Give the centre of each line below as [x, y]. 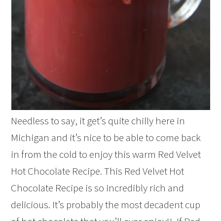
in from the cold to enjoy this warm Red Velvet [106, 154]
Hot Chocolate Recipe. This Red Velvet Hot [98, 171]
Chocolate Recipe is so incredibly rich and [98, 188]
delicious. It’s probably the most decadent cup [106, 204]
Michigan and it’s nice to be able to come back [106, 137]
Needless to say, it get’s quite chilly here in [98, 121]
